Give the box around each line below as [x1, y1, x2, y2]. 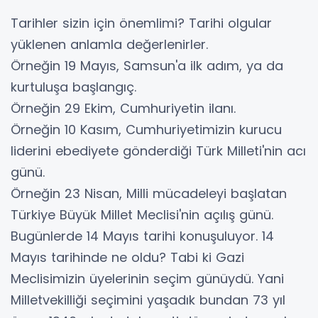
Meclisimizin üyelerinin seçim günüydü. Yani [11, 270, 284, 288]
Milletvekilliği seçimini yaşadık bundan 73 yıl [11, 291, 285, 309]
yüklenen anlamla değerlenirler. [11, 35, 208, 54]
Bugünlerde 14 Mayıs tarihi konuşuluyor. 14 [11, 227, 274, 246]
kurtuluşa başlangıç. [11, 78, 136, 97]
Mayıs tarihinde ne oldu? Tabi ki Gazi [11, 248, 244, 267]
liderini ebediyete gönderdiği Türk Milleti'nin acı [11, 142, 306, 160]
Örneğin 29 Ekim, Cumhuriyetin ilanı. [11, 99, 236, 118]
